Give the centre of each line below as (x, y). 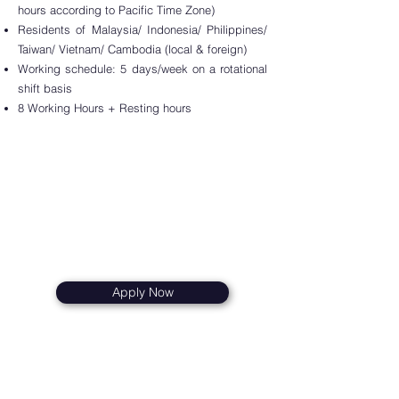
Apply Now (142, 292)
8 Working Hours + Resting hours (105, 108)
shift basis (45, 88)
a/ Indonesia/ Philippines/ (199, 29)
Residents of (55, 29)
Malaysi (111, 29)
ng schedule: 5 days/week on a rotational (157, 69)
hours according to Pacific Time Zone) (116, 10)
